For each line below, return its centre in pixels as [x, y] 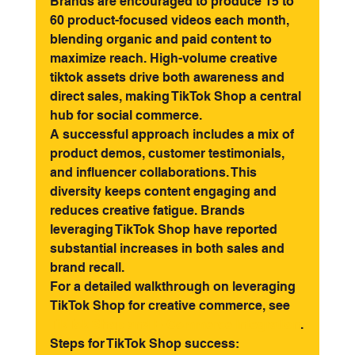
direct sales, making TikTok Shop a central [177, 97]
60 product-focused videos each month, [171, 21]
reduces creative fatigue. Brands [149, 211]
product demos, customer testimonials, [168, 154]
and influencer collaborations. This [155, 173]
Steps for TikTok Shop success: [144, 344]
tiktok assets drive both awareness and [168, 78]
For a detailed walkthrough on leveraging [174, 287]
